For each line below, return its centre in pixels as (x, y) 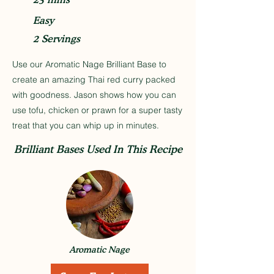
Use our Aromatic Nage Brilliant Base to (89, 64)
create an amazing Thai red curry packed (94, 80)
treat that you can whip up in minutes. (86, 125)
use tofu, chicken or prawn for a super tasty (97, 110)
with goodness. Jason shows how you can (94, 95)
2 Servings (57, 39)
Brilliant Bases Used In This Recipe (98, 149)
